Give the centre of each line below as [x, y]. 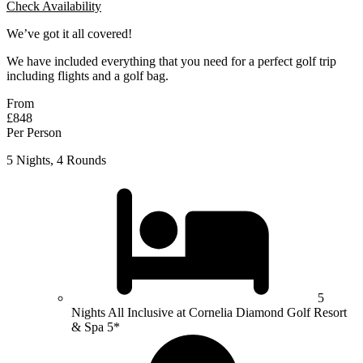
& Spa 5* [96, 327]
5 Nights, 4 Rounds [56, 160]
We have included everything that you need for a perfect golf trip [171, 61]
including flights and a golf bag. [88, 75]
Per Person [34, 132]
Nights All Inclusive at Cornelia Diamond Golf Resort [209, 312]
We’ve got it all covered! [69, 33]
